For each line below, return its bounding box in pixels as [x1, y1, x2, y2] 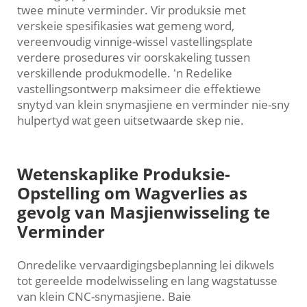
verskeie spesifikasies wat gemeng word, [17, 18, 234, 34]
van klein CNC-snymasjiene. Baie [17, 288, 191, 305]
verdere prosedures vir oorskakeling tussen [17, 49, 250, 66]
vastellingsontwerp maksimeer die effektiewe [17, 81, 261, 97]
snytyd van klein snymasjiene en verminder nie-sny [17, 97, 290, 113]
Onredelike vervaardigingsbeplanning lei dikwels [17, 257, 274, 273]
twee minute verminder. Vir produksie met [17, 2, 246, 19]
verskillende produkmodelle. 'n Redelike [17, 65, 232, 82]
